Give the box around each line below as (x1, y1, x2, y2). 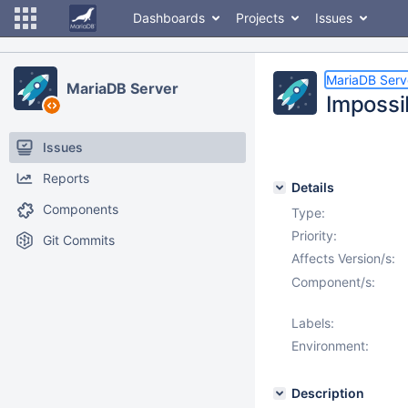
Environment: (291, 338, 369, 353)
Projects (236, 10, 284, 25)
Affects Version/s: (291, 250, 395, 266)
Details (291, 179, 334, 195)
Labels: (291, 315, 334, 331)
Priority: (291, 228, 337, 243)
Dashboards (133, 10, 205, 25)
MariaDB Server (66, 79, 178, 97)
